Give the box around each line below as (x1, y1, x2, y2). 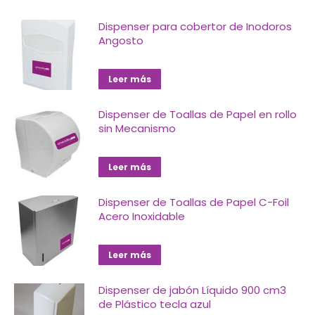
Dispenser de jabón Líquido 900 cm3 (98, 283, 286, 298)
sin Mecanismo (98, 121, 176, 136)
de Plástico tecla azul (98, 297, 211, 312)
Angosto (98, 33, 143, 49)
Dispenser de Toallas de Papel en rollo (98, 107, 297, 122)
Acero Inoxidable (98, 209, 185, 224)
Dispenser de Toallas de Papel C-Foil (98, 195, 289, 210)
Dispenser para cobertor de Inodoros (98, 19, 292, 34)
